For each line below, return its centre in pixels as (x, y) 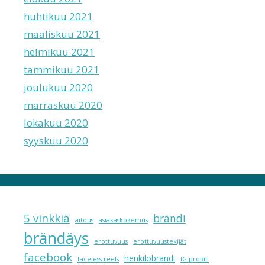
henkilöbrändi (150, 258)
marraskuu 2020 (63, 105)
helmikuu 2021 (59, 51)
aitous (84, 220)
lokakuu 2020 (56, 122)
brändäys (56, 237)
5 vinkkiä (47, 218)
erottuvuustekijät (160, 241)
